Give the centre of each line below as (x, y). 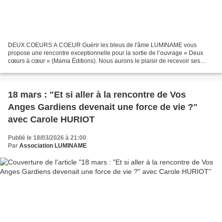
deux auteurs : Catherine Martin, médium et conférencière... (87, 69)
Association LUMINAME (53, 146)
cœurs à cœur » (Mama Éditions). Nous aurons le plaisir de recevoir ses (104, 61)
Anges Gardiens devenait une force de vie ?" (103, 107)
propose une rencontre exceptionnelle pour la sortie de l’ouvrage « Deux (106, 53)
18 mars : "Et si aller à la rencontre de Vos (97, 95)
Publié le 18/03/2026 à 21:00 (47, 138)
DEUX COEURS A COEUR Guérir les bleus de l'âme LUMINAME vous (102, 45)
